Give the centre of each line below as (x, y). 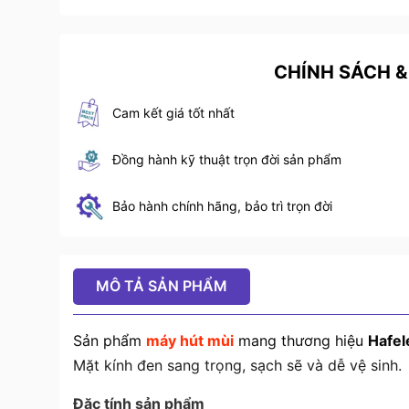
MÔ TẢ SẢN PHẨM (161, 286)
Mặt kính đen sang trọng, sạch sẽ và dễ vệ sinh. (237, 366)
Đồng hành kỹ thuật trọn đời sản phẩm (226, 160)
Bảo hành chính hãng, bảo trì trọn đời (222, 206)
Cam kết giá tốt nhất (173, 113)
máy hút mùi (189, 341)
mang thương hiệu (300, 341)
